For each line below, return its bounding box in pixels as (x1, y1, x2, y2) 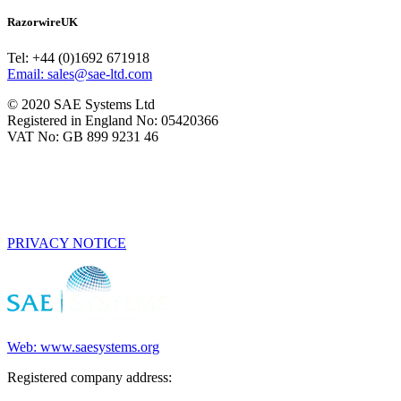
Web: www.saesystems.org (7, 338, 159, 354)
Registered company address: (7, 369, 172, 385)
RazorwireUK (7, 15, 78, 30)
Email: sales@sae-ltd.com (7, 65, 152, 81)
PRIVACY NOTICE (7, 235, 126, 251)
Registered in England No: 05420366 (7, 112, 218, 128)
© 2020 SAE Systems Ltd (7, 96, 155, 112)
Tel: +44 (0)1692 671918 (7, 49, 149, 65)
